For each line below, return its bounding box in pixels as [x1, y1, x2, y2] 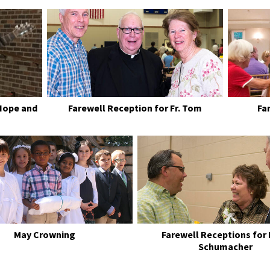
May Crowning [14, 228, 75, 240]
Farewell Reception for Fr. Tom [68, 101, 202, 114]
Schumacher [198, 240, 253, 253]
